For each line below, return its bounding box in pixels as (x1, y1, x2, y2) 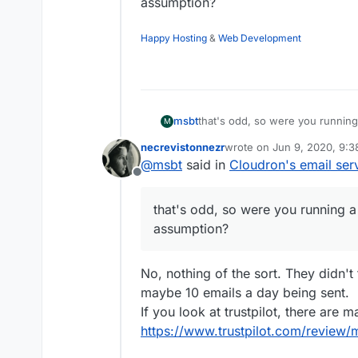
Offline (136, 173, 176, 189)
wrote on (225, 141, 272, 154)
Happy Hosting (141, 32, 207, 45)
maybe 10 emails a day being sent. (141, 284, 349, 301)
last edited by (224, 147, 290, 161)
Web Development (218, 32, 301, 45)
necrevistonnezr (141, 141, 225, 154)
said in (182, 157, 229, 173)
